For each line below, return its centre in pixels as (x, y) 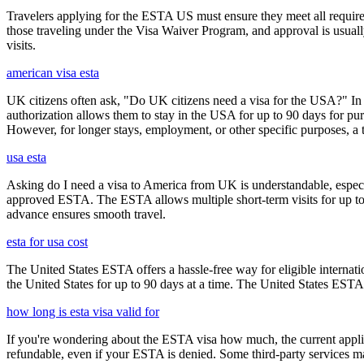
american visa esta (53, 72)
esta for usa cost (47, 241)
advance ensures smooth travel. (86, 214)
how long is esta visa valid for (83, 311)
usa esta (26, 157)
